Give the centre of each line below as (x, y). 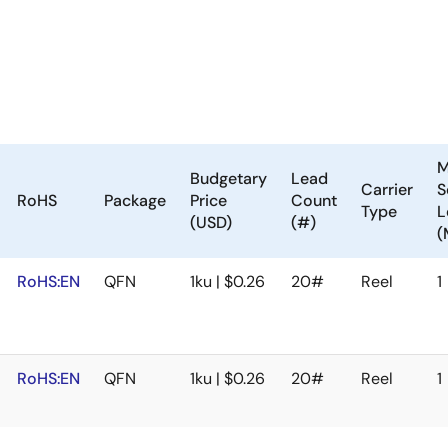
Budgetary (228, 178)
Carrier (387, 189)
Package (135, 200)
